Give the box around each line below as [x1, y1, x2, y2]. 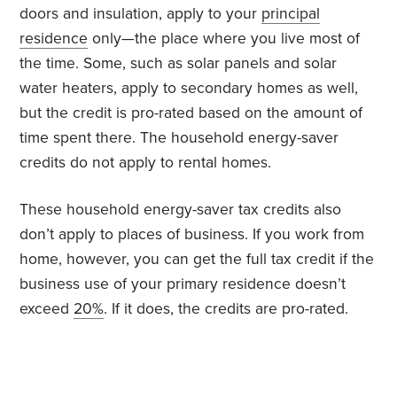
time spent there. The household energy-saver [19, 128, 339, 148]
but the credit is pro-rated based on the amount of [19, 104, 363, 123]
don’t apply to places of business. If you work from [19, 225, 365, 245]
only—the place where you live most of [88, 29, 361, 49]
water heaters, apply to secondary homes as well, [19, 79, 359, 98]
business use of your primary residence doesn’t [19, 275, 346, 294]
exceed [19, 300, 74, 319]
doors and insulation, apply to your [19, 4, 262, 24]
